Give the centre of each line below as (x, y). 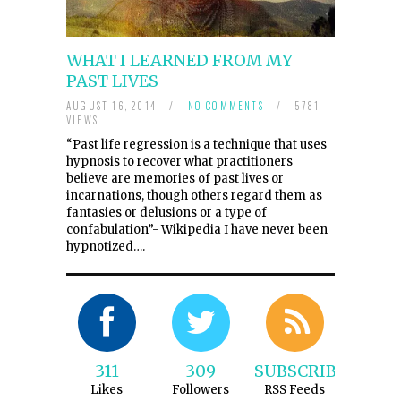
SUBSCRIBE (300, 371)
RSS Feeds (294, 389)
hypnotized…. (106, 246)
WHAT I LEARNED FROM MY (179, 60)
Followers (200, 389)
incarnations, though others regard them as (194, 195)
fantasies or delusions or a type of (166, 212)
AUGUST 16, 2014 (114, 105)
